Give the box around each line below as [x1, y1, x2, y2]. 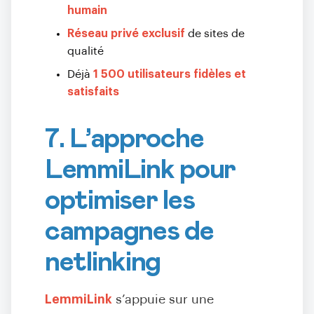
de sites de [185, 28, 245, 39]
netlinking [45, 248, 161, 276]
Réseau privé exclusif [67, 28, 185, 39]
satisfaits [67, 86, 119, 97]
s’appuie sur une [112, 294, 214, 306]
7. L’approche [45, 125, 204, 153]
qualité [67, 46, 104, 57]
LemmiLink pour [45, 156, 236, 184]
